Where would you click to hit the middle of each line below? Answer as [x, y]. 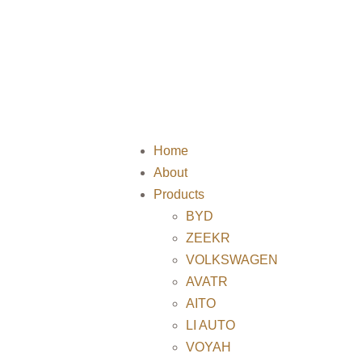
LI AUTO [210, 326]
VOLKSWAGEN [232, 260]
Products [179, 195]
